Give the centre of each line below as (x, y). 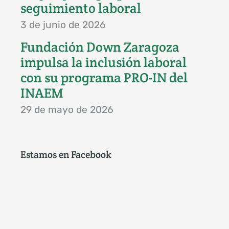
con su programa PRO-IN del (104, 77)
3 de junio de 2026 (63, 25)
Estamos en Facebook (66, 154)
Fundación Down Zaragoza (100, 47)
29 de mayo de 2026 (67, 109)
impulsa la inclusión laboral (104, 62)
